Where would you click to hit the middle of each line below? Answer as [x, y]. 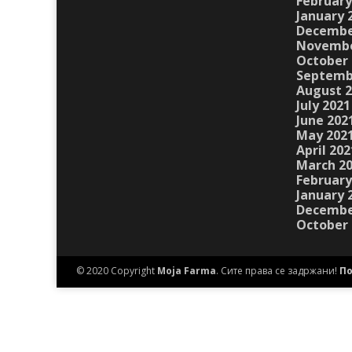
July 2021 [323, 106]
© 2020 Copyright [117, 271]
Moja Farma [187, 271]
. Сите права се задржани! [278, 271]
